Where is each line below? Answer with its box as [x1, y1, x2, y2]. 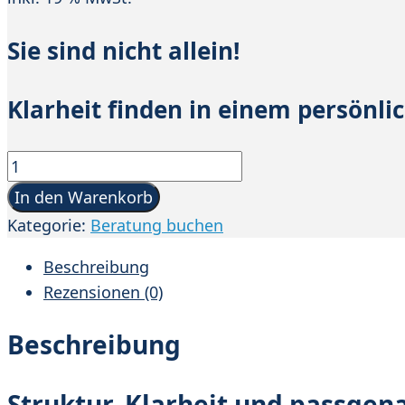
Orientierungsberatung [6, 152, 184, 174]
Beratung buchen [90, 214, 223, 237]
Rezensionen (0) [43, 281, 163, 304]
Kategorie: [7, 214, 90, 237]
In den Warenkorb [14, 186, 153, 209]
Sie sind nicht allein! [7, 34, 240, 68]
